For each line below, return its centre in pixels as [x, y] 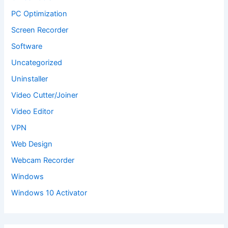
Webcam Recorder [43, 160]
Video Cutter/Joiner [45, 95]
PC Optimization [39, 14]
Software [27, 47]
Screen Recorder [40, 30]
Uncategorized [37, 63]
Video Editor [33, 111]
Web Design [32, 144]
